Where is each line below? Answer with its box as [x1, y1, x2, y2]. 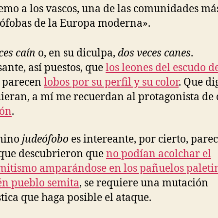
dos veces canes [118, 47, 191, 60]
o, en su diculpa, [36, 47, 118, 60]
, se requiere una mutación [79, 176, 208, 190]
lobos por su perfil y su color [44, 76, 179, 90]
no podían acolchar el [106, 147, 211, 161]
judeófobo [22, 132, 69, 146]
